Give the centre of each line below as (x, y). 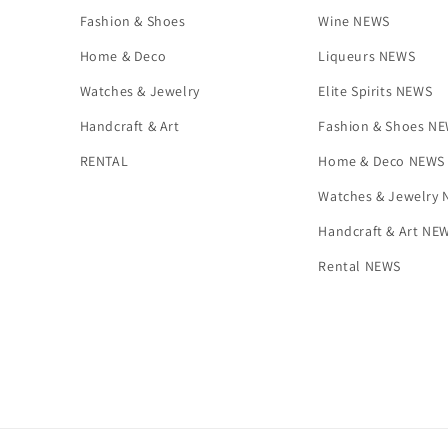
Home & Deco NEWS (381, 161)
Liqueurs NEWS (367, 56)
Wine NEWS (354, 21)
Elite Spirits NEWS (375, 91)
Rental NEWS (359, 266)
